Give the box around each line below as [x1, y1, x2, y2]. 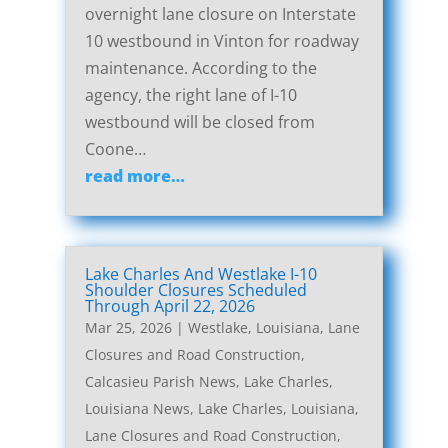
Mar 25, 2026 [84, 318, 172, 338]
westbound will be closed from [84, 111, 315, 134]
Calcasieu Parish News [84, 372, 236, 392]
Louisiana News [84, 399, 190, 419]
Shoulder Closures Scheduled [84, 279, 307, 302]
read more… [84, 165, 185, 188]
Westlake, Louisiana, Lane [187, 318, 360, 338]
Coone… [84, 138, 146, 161]
